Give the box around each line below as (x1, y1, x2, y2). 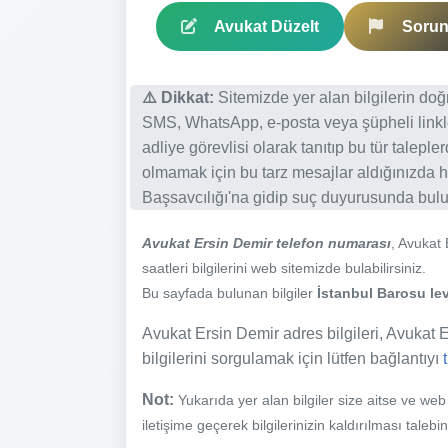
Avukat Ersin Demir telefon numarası (142, 234, 391, 251)
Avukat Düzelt (214, 17, 319, 35)
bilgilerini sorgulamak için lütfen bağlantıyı (142, 349, 443, 367)
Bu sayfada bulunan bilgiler (142, 284, 317, 301)
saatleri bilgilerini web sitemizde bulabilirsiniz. (142, 259, 426, 276)
